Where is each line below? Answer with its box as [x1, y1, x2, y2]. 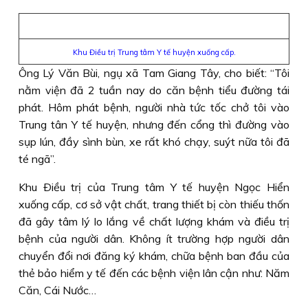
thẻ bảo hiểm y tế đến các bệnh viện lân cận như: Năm [19, 266, 289, 280]
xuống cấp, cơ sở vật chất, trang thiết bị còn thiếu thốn [19, 197, 289, 211]
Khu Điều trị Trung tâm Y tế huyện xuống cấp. [72, 47, 236, 57]
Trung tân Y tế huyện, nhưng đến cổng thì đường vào [19, 118, 289, 131]
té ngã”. [19, 152, 56, 166]
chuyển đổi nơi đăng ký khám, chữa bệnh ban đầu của [19, 249, 289, 263]
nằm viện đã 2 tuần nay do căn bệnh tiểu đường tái [19, 83, 289, 97]
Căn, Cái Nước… [19, 283, 96, 297]
